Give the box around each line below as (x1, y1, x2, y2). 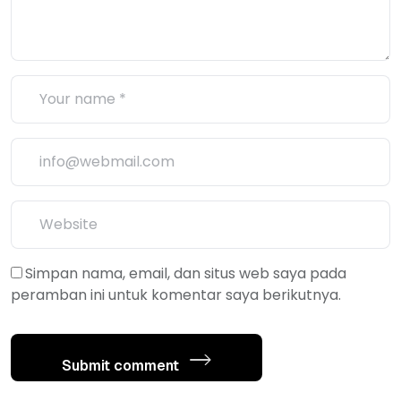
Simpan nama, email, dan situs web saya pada (25, 262, 346, 284)
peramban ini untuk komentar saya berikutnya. (11, 284, 341, 305)
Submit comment (62, 355, 183, 375)
